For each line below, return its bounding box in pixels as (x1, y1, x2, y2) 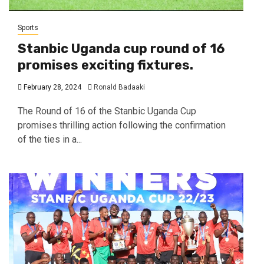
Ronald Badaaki (94, 82, 145, 91)
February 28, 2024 (22, 82, 81, 91)
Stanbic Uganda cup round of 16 (18, 40, 225, 57)
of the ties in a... (18, 133, 82, 145)
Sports (18, 23, 38, 32)
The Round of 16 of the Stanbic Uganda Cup (18, 105, 196, 117)
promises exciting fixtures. (18, 57, 193, 73)
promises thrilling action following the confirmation (18, 119, 226, 131)
